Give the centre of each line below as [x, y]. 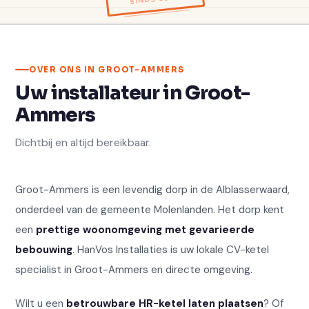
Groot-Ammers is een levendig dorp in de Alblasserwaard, [153, 189]
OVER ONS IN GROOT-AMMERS [107, 69]
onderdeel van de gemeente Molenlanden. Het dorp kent [150, 209]
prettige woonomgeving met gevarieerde [146, 229]
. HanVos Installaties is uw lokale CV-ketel [171, 249]
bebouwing [44, 249]
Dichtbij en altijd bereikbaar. [83, 142]
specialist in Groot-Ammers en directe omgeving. [134, 269]
